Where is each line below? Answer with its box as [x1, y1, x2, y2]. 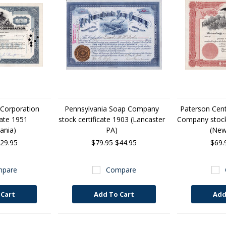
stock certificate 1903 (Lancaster [58, 115, 165, 124]
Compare [105, 165, 136, 175]
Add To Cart [94, 190, 135, 199]
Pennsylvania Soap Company [64, 104, 159, 114]
